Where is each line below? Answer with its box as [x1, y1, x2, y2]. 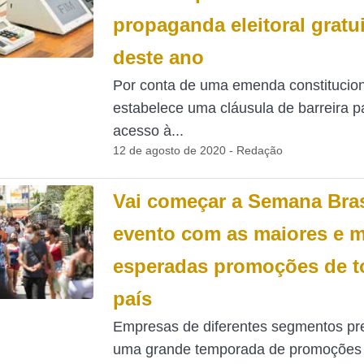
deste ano [112, 46, 204, 68]
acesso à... [112, 123, 184, 139]
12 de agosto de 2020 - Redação [112, 144, 283, 157]
